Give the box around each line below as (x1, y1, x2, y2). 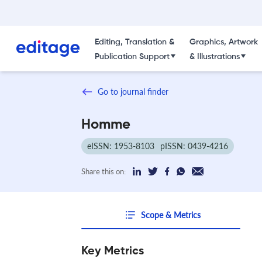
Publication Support (94, 53, 170, 61)
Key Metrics (81, 245, 144, 257)
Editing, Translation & (94, 38, 174, 46)
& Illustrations (189, 53, 240, 61)
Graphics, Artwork (189, 38, 258, 46)
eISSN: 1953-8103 (87, 140, 154, 151)
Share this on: (81, 166, 126, 176)
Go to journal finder (98, 87, 168, 96)
